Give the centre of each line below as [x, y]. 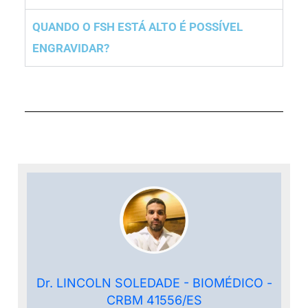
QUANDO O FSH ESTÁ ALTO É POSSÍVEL [138, 27]
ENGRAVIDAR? [71, 48]
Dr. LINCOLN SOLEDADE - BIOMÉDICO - [154, 283]
